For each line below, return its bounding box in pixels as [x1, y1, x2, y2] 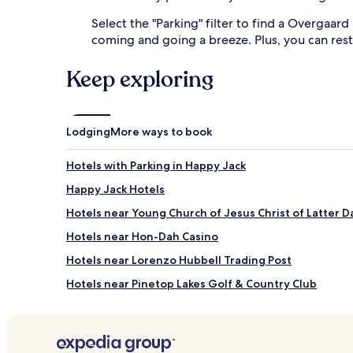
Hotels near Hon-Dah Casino [66, 229, 218, 243]
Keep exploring [66, 64, 214, 95]
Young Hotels [66, 299, 139, 314]
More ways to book [110, 124, 212, 139]
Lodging [66, 124, 110, 139]
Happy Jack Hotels [66, 181, 165, 196]
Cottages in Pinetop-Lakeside [66, 323, 225, 338]
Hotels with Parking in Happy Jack [66, 158, 246, 173]
